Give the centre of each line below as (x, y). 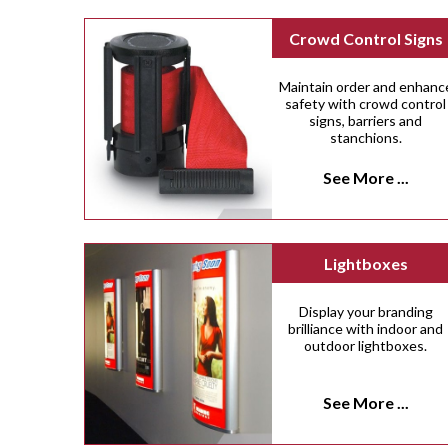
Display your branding (365, 312)
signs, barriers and (366, 121)
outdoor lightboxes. (366, 346)
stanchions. (365, 138)
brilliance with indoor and (366, 329)
